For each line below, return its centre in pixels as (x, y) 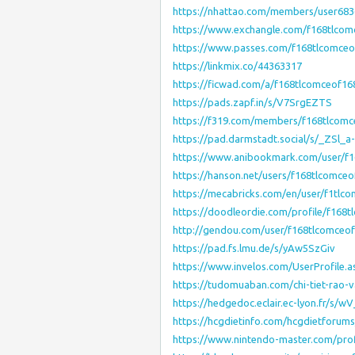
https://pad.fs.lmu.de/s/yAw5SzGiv (254, 248)
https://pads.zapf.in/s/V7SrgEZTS (252, 102)
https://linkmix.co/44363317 (237, 66)
